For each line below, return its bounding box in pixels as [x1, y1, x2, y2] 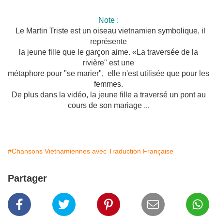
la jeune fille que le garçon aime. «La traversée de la [19, 48, 198, 57]
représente [90, 37, 127, 46]
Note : [98, 16, 119, 25]
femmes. [94, 80, 123, 89]
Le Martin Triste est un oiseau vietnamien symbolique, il [12, 27, 205, 35]
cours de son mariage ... [67, 101, 150, 110]
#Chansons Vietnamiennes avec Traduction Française [8, 147, 173, 155]
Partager [8, 173, 47, 184]
